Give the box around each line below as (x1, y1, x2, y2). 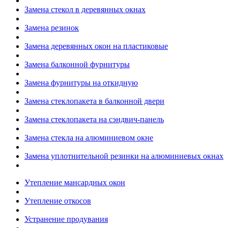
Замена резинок (24, 23, 79, 32)
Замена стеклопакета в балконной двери (24, 97, 164, 105)
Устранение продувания (24, 215, 108, 223)
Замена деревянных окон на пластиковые (24, 42, 168, 50)
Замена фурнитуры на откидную (24, 78, 138, 87)
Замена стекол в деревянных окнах (24, 5, 146, 14)
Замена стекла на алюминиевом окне (24, 133, 153, 142)
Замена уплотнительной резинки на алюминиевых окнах (24, 152, 223, 160)
